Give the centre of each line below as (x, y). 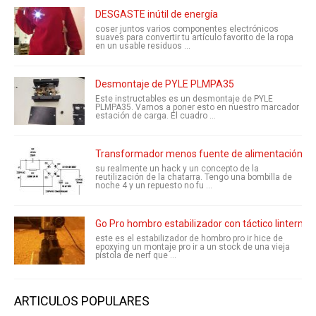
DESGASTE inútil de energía (157, 14)
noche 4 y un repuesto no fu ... (154, 186)
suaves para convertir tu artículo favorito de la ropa (194, 37)
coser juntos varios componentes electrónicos (187, 29)
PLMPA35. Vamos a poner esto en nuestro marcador (197, 107)
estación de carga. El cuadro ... (156, 116)
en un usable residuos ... (143, 46)
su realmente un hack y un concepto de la (177, 169)
